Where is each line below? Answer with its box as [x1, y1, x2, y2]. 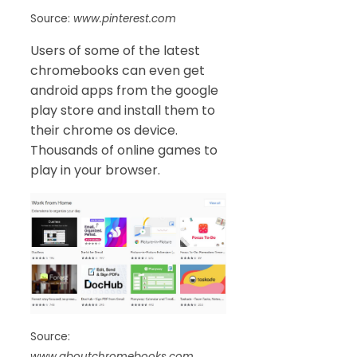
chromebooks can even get [30, 61, 205, 80]
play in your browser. [30, 160, 160, 179]
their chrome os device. [30, 120, 178, 139]
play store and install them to [30, 100, 215, 120]
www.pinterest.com [73, 10, 176, 26]
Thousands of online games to [30, 140, 218, 159]
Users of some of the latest [30, 41, 200, 60]
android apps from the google [30, 80, 218, 100]
